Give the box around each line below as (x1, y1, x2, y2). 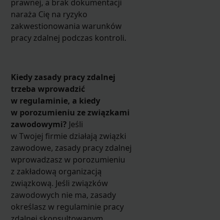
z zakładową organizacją (10, 165, 102, 177)
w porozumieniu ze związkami (10, 107, 130, 118)
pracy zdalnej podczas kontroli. (10, 32, 126, 43)
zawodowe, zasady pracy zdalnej (10, 142, 132, 153)
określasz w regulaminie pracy (10, 201, 124, 212)
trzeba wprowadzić (10, 83, 85, 94)
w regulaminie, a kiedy (10, 95, 100, 106)
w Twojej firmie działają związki (10, 130, 126, 141)
